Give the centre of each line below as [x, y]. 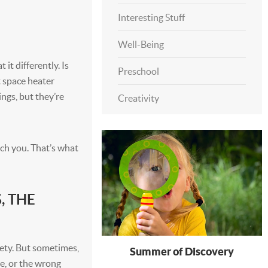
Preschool [138, 71]
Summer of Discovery [182, 252]
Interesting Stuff [151, 17]
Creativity [138, 98]
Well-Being [141, 44]
